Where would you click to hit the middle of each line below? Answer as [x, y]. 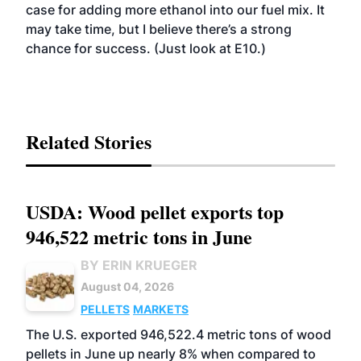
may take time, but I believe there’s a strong [159, 29]
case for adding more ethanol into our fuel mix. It [175, 10]
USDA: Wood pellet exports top [155, 212]
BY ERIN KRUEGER [139, 265]
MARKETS [161, 309]
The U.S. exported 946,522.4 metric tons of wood [178, 334]
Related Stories [89, 141]
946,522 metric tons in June [139, 237]
